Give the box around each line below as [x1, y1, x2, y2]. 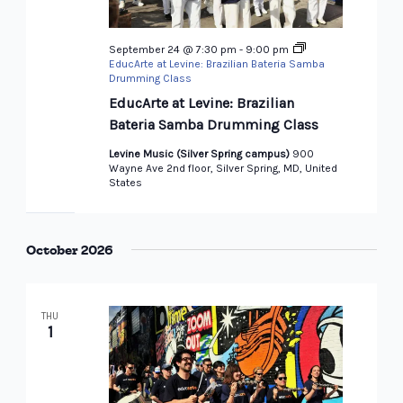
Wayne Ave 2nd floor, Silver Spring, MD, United [108, 162, 337, 175]
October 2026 [25, 241, 113, 259]
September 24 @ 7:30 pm [108, 43, 237, 57]
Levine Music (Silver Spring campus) [108, 148, 292, 161]
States [108, 176, 142, 190]
